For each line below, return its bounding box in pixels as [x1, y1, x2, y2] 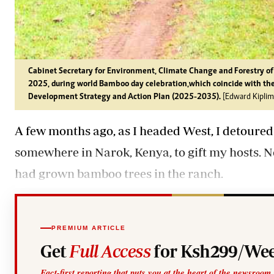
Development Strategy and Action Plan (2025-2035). [28, 92, 221, 102]
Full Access [70, 240, 150, 261]
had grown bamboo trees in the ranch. [15, 166, 223, 180]
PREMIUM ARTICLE [51, 224, 127, 231]
